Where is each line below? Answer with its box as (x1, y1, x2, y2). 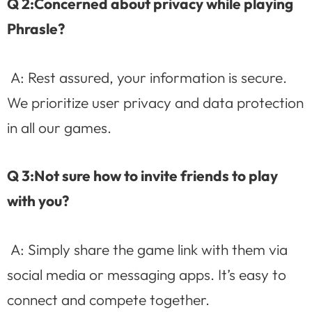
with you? (7, 192, 69, 210)
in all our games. (7, 118, 111, 136)
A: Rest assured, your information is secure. (7, 68, 287, 86)
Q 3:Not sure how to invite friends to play (7, 166, 278, 185)
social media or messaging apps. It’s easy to (7, 265, 286, 284)
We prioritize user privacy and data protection (7, 93, 304, 111)
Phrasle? (7, 19, 65, 38)
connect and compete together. (7, 290, 210, 309)
